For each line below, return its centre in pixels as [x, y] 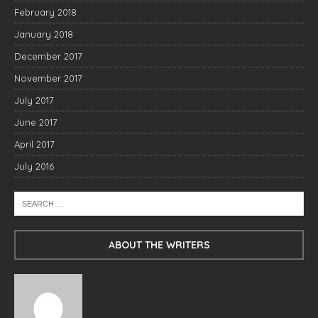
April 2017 [34, 144]
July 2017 [34, 100]
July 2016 [34, 166]
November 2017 [48, 78]
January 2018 [44, 34]
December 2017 [48, 56]
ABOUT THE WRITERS [159, 245]
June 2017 [36, 122]
